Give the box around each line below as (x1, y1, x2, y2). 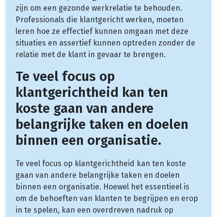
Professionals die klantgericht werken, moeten (15, 15, 184, 24)
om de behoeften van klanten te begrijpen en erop (15, 193, 198, 203)
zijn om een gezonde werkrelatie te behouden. (15, 3, 182, 13)
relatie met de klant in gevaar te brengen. (15, 49, 166, 59)
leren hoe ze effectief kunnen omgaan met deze (15, 26, 188, 36)
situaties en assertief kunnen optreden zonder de (15, 38, 195, 47)
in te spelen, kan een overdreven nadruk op (15, 205, 173, 215)
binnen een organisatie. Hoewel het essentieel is (15, 182, 189, 191)
